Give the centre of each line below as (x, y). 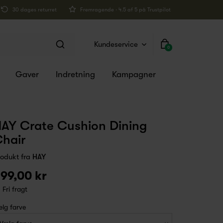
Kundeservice (116, 45)
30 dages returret (34, 10)
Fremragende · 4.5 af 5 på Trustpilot (125, 10)
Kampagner (134, 75)
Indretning (75, 75)
